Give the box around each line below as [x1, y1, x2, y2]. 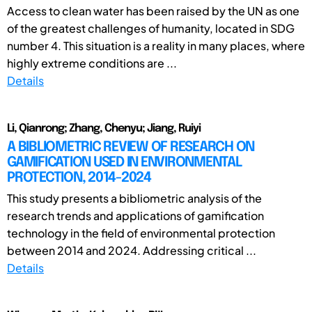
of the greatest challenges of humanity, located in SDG [7, 20, 295, 36]
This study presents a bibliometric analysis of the [7, 190, 262, 205]
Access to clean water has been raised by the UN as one [7, 3, 299, 18]
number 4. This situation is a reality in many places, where [7, 38, 305, 53]
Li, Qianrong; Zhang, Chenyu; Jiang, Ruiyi [7, 122, 201, 134]
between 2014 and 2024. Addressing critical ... [7, 242, 256, 258]
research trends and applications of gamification [7, 208, 264, 223]
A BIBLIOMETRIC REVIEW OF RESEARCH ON [7, 139, 254, 155]
